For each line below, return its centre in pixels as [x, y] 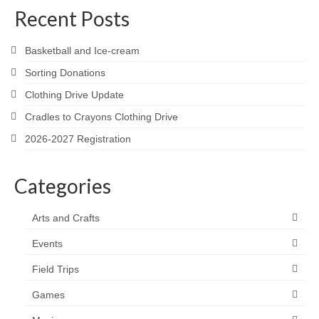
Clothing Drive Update [74, 95]
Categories [63, 186]
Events [47, 244]
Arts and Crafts [66, 218]
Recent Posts [72, 19]
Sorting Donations [65, 73]
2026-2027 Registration [78, 139]
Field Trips [56, 269]
